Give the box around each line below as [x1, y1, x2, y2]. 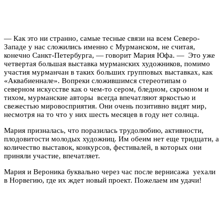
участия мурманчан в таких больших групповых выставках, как [4, 68, 213, 76]
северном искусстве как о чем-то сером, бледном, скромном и [4, 85, 209, 93]
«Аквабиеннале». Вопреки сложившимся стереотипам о [4, 76, 187, 85]
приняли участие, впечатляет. [4, 151, 100, 160]
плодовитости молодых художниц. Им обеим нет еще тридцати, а [4, 134, 219, 143]
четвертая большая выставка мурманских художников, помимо [4, 59, 210, 68]
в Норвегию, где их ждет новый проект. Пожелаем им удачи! [4, 176, 202, 184]
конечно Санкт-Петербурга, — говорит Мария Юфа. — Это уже [4, 51, 215, 59]
